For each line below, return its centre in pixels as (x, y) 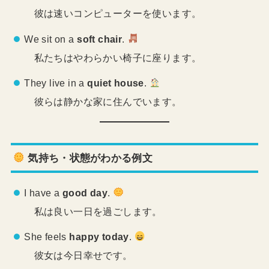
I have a (43, 192)
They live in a (56, 83)
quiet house (116, 83)
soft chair (100, 39)
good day (85, 192)
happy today (99, 237)
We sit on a (51, 39)
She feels (47, 237)
